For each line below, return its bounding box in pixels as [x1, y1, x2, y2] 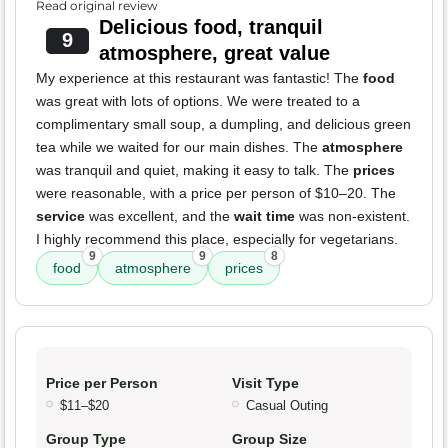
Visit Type [232, 375, 299, 392]
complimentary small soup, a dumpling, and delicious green [36, 116, 411, 133]
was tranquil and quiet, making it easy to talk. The [36, 162, 353, 179]
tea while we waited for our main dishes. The [36, 139, 322, 156]
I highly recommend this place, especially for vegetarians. [36, 231, 398, 248]
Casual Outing [246, 398, 328, 414]
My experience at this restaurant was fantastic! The [36, 70, 363, 87]
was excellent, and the [85, 208, 234, 225]
